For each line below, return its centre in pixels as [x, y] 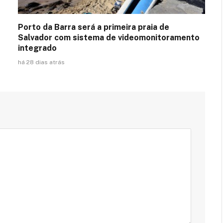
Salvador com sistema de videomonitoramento [109, 37]
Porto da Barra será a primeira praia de [94, 27]
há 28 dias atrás [41, 62]
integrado [37, 48]
